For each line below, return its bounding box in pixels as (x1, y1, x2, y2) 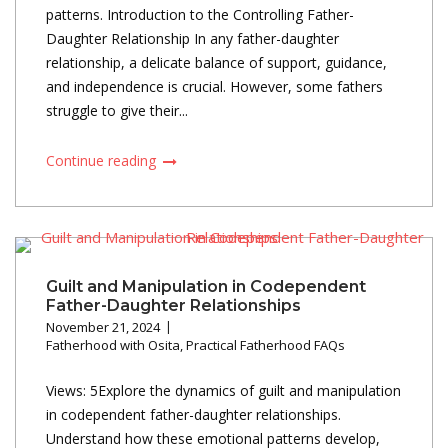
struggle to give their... (46, 100, 188, 120)
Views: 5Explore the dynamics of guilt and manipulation (46, 380, 401, 400)
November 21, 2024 (46, 317, 160, 336)
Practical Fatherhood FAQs (186, 335, 345, 354)
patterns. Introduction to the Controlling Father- (46, 4, 354, 24)
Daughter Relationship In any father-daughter (46, 28, 339, 48)
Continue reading (46, 150, 160, 170)
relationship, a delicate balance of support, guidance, (46, 52, 387, 72)
